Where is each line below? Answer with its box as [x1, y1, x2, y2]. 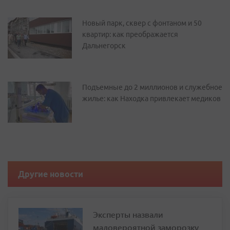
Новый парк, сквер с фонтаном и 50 [82, 19, 202, 27]
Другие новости [18, 169, 83, 179]
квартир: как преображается [82, 30, 178, 39]
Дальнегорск [82, 42, 126, 50]
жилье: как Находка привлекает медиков [82, 94, 221, 103]
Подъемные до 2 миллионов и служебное [82, 83, 222, 91]
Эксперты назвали [93, 209, 163, 220]
